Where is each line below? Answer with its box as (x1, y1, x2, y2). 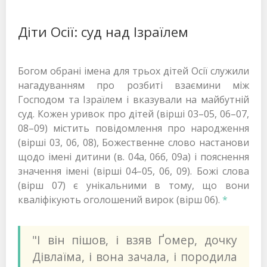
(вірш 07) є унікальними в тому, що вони (18, 179, 249, 193)
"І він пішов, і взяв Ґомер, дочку (32, 232, 237, 249)
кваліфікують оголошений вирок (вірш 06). (18, 193, 222, 207)
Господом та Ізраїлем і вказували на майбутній (18, 93, 249, 107)
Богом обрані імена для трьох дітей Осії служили (18, 64, 249, 78)
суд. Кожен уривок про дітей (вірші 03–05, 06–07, (18, 107, 249, 121)
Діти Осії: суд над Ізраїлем (18, 22, 188, 41)
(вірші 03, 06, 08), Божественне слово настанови (18, 136, 249, 150)
